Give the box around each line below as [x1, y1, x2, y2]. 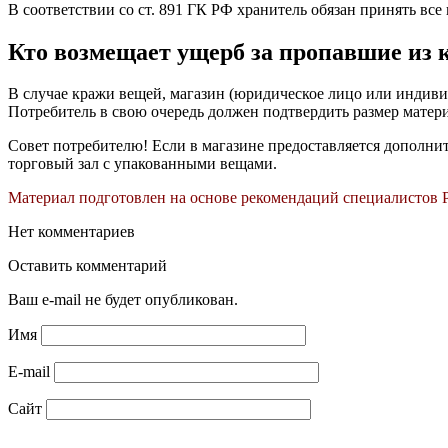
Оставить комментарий [8, 257, 167, 275]
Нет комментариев [8, 223, 135, 241]
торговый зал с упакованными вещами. [8, 155, 277, 173]
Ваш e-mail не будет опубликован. [8, 291, 238, 309]
